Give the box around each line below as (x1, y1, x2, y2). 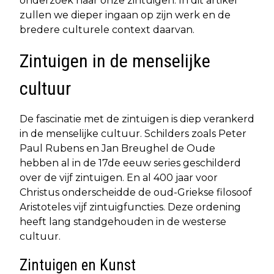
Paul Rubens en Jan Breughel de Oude (20, 142, 215, 154)
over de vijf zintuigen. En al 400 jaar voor (20, 171, 218, 183)
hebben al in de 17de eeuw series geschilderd (20, 157, 241, 169)
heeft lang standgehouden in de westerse (20, 215, 226, 228)
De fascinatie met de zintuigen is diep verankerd (20, 113, 254, 125)
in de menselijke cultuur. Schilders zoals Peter (20, 127, 246, 139)
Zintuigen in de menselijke (20, 50, 210, 72)
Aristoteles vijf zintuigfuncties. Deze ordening (20, 201, 241, 213)
